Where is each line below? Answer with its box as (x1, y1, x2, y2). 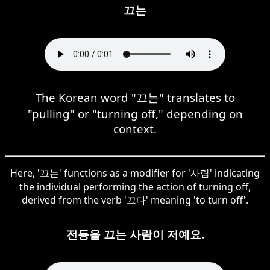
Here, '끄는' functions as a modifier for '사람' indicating (10, 166, 260, 180)
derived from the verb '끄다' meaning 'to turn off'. (22, 193, 248, 207)
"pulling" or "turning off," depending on (27, 105, 243, 121)
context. (113, 121, 157, 136)
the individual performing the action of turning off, (19, 180, 251, 193)
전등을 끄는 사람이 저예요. (66, 226, 204, 242)
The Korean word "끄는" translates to (35, 89, 235, 105)
